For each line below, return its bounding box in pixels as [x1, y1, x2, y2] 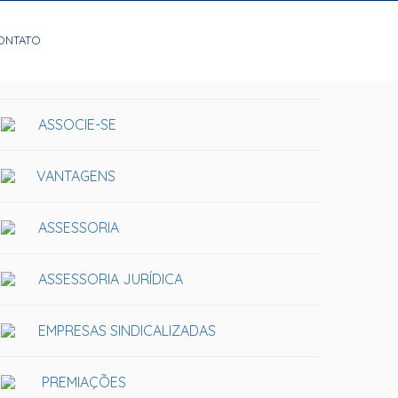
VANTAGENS [36, 167, 115, 185]
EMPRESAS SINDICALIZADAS [38, 322, 216, 339]
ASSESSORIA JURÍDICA [38, 270, 183, 288]
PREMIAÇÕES [38, 373, 126, 391]
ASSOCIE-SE [38, 115, 116, 133]
